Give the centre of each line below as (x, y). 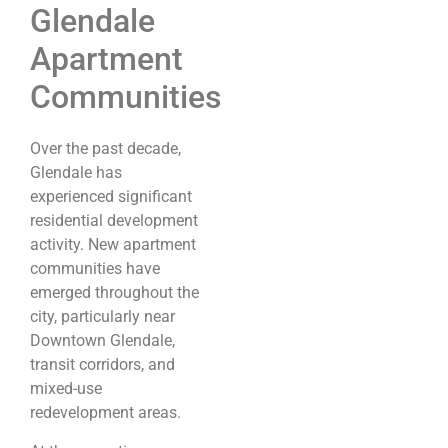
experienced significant (111, 197)
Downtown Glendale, (102, 341)
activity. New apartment (113, 245)
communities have (95, 269)
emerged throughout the (114, 293)
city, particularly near (102, 317)
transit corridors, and (102, 365)
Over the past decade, (105, 149)
